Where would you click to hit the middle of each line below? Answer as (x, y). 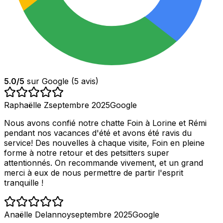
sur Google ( (51, 81)
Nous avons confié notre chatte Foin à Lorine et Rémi (105, 123)
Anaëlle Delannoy (38, 214)
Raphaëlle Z (26, 105)
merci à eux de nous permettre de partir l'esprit (94, 172)
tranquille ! (24, 182)
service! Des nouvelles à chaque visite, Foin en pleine (104, 143)
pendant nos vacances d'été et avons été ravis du (98, 133)
